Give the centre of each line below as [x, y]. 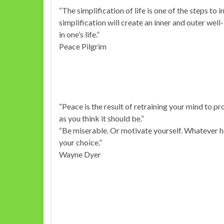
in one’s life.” [79, 34]
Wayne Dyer [80, 154]
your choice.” [80, 142]
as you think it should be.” [101, 118]
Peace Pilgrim [83, 46]
